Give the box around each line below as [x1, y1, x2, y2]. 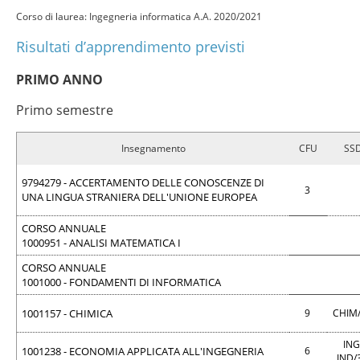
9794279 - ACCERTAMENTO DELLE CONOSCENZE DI [22, 175, 264, 190]
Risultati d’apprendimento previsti [16, 37, 245, 56]
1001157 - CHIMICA [22, 306, 112, 321]
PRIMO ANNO [16, 71, 103, 88]
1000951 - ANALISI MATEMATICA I [22, 235, 181, 250]
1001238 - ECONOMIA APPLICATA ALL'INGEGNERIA [22, 344, 264, 358]
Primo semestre [16, 101, 113, 119]
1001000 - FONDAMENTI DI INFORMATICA [22, 275, 221, 289]
